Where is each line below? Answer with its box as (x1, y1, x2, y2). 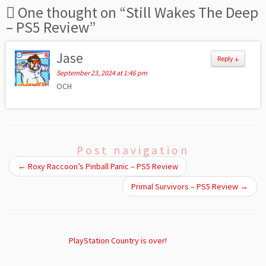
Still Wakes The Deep (126, 3, 258, 23)
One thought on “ (18, 3, 126, 23)
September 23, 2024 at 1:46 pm (56, 68, 148, 78)
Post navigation (77, 143, 189, 158)
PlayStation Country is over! (68, 235, 167, 246)
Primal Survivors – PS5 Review (131, 181, 240, 192)
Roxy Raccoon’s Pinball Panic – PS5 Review (26, 161, 178, 172)
